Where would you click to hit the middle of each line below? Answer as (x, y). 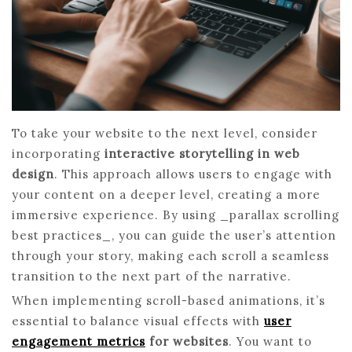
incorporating (58, 154)
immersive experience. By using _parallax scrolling (176, 215)
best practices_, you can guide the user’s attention (174, 235)
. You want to (270, 341)
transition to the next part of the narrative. (152, 276)
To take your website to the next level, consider (165, 133)
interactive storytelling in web (202, 154)
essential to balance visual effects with (138, 321)
